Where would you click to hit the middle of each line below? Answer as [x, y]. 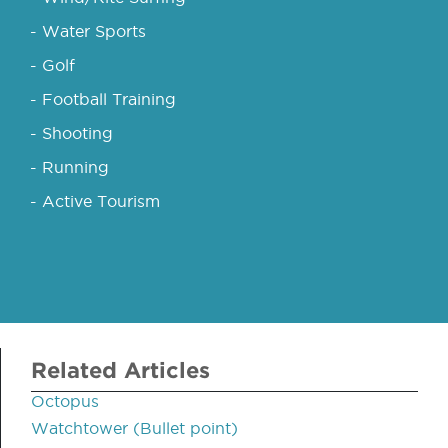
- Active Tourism [95, 201]
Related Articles [120, 370]
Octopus [65, 401]
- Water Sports [88, 31]
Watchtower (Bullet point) [134, 428]
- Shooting [71, 133]
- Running [69, 167]
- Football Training [103, 99]
